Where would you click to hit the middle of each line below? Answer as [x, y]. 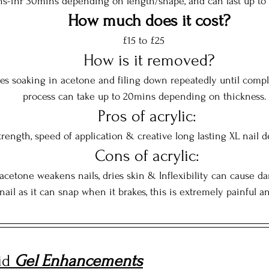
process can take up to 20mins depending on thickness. [145, 97]
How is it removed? [149, 61]
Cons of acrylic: [149, 156]
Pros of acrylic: [149, 116]
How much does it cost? [149, 21]
